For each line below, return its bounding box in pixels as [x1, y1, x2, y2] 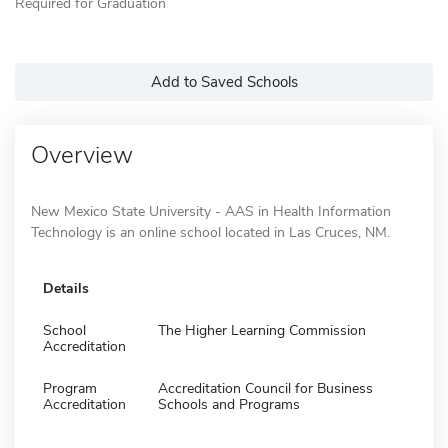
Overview [31, 138, 133, 171]
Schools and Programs [158, 394, 300, 414]
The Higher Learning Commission [158, 320, 366, 340]
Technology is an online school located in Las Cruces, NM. [31, 222, 390, 242]
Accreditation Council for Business [158, 378, 373, 398]
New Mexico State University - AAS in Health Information [31, 201, 391, 221]
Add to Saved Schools [150, 71, 298, 92]
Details [43, 278, 89, 298]
